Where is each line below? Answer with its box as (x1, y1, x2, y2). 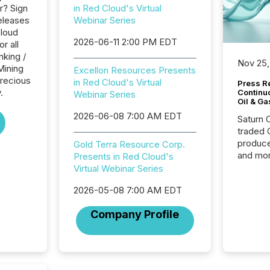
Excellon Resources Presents (73, 64, 196, 76)
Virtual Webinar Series (73, 163, 163, 174)
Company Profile (90, 208, 180, 221)
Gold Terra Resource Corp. (73, 139, 185, 150)
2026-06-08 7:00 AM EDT (73, 110, 182, 122)
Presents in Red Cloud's (73, 151, 174, 162)
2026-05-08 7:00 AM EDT (73, 184, 182, 196)
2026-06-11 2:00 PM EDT (73, 36, 177, 48)
